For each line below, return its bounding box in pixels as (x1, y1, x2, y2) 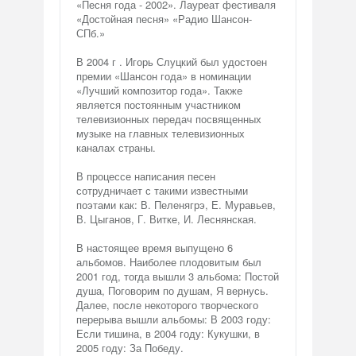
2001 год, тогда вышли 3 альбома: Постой (76, 269, 279, 284)
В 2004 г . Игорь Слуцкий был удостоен (76, 54, 267, 69)
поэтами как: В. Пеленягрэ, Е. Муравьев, (76, 197, 276, 212)
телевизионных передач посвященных (76, 111, 261, 126)
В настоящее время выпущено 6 (76, 240, 233, 255)
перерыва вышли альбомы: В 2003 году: (76, 311, 271, 327)
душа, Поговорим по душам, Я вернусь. (76, 283, 269, 298)
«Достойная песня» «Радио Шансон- (76, 11, 252, 26)
